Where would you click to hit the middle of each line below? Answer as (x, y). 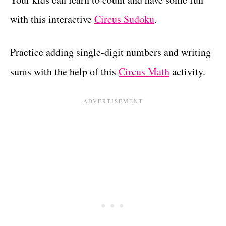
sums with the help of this (64, 71)
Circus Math (144, 71)
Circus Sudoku (124, 19)
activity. (187, 71)
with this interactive (52, 19)
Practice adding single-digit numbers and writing (110, 52)
